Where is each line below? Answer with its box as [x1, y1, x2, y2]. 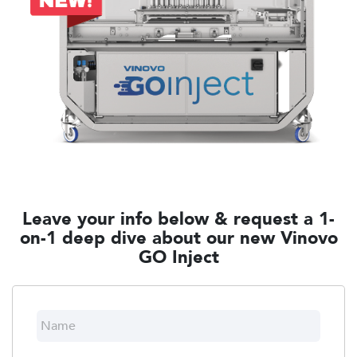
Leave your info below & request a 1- [22, 206, 335, 231]
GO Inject [138, 245, 219, 269]
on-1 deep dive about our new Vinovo [19, 226, 338, 250]
